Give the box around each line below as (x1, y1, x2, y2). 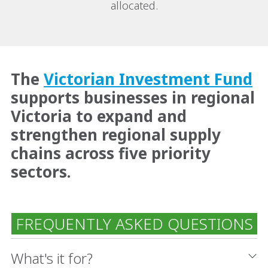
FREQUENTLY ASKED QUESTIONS (11, 213, 257, 234)
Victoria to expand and (11, 105, 187, 127)
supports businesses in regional (11, 87, 255, 108)
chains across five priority (11, 142, 211, 164)
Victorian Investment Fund (44, 68, 252, 90)
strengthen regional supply (11, 124, 221, 145)
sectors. (11, 161, 71, 182)
